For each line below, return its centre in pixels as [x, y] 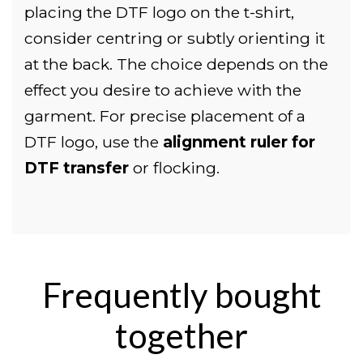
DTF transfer [77, 167]
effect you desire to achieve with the [163, 90]
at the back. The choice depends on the [176, 64]
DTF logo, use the [94, 141]
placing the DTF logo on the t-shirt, [159, 12]
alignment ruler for [239, 141]
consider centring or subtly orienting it [175, 38]
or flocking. [174, 167]
